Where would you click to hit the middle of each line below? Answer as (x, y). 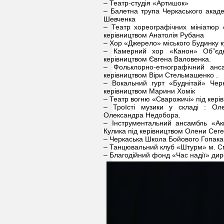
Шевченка (119, 19)
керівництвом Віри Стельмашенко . (161, 75)
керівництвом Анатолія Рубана (154, 35)
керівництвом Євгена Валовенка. (157, 59)
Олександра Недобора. (142, 115)
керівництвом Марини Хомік (149, 91)
